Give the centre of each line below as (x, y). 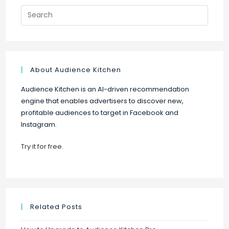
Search (33, 10)
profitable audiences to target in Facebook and (100, 112)
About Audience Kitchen (76, 70)
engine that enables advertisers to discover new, (102, 101)
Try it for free (42, 146)
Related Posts (56, 207)
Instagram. (39, 124)
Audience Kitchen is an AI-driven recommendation (105, 89)
